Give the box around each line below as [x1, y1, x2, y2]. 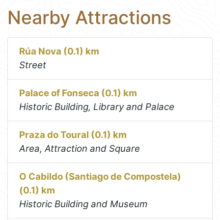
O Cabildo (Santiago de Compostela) [19, 171, 182, 183]
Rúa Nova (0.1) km [19, 46, 100, 57]
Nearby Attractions [7, 6, 171, 28]
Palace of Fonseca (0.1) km [19, 87, 137, 99]
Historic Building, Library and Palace [19, 101, 175, 113]
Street [19, 59, 47, 71]
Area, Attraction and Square [19, 143, 140, 155]
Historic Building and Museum [19, 198, 148, 210]
